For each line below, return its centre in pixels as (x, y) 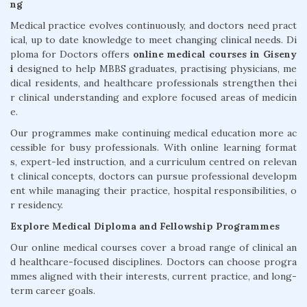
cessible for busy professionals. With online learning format (153, 147)
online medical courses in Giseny (214, 54)
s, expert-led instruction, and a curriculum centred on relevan (153, 162)
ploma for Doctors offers (72, 54)
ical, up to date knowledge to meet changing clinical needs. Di (153, 40)
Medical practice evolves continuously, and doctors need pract (153, 25)
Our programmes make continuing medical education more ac (153, 133)
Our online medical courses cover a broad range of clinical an (153, 247)
